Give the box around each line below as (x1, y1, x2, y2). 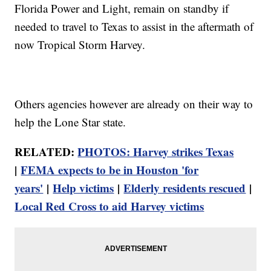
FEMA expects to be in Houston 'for (21, 162, 199, 178)
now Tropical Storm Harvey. (15, 37, 146, 53)
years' (15, 180, 44, 197)
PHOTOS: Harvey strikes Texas (77, 143, 234, 160)
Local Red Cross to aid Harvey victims (15, 198, 204, 215)
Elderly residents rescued (123, 180, 246, 197)
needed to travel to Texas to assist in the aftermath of (15, 19, 254, 34)
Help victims (53, 180, 114, 197)
